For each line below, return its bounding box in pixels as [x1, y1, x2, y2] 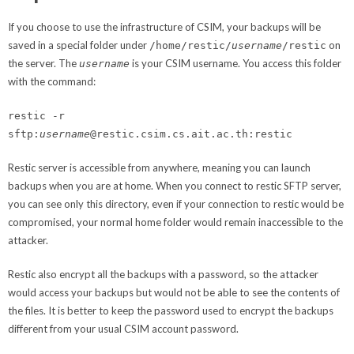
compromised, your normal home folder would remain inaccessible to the [8, 215, 343, 228]
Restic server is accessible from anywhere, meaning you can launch [8, 160, 311, 174]
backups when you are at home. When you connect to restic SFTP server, [8, 179, 341, 192]
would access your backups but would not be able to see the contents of [8, 285, 340, 299]
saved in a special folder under [8, 38, 149, 51]
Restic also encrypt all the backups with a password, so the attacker [8, 267, 318, 281]
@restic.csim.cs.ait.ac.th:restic [90, 127, 292, 140]
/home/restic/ [149, 39, 232, 51]
